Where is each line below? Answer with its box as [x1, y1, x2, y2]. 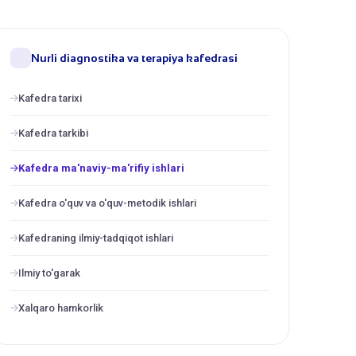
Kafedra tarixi [18, 92, 82, 104]
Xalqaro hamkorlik [18, 302, 103, 314]
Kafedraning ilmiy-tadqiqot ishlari [18, 232, 173, 244]
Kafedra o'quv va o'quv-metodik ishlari [18, 197, 196, 209]
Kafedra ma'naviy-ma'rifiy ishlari [18, 162, 184, 174]
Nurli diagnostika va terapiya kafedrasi [31, 52, 238, 64]
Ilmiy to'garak [18, 267, 80, 279]
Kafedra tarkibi [18, 127, 88, 139]
